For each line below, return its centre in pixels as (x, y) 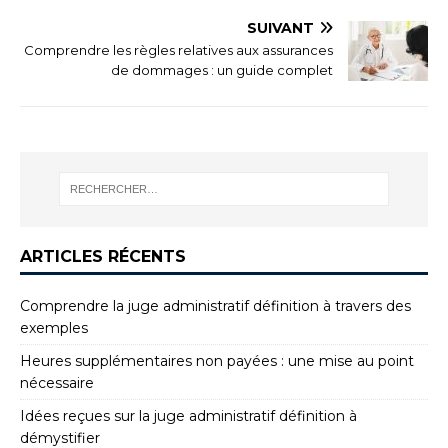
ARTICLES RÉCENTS (103, 256)
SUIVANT (280, 27)
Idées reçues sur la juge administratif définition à (188, 415)
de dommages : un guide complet (222, 69)
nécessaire (57, 382)
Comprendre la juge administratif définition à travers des (215, 305)
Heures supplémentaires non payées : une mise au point (217, 360)
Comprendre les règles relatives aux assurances (178, 49)
